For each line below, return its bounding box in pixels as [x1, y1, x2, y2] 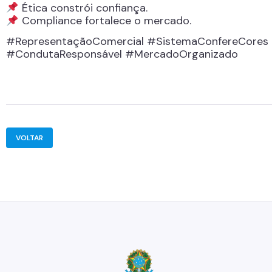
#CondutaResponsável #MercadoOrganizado [6, 46, 238, 61]
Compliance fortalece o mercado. [18, 13, 191, 29]
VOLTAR [16, 132, 43, 143]
